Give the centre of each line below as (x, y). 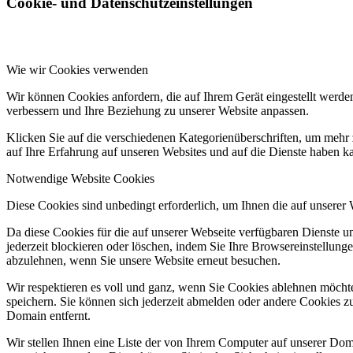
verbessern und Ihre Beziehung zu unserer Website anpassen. (158, 110)
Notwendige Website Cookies (80, 178)
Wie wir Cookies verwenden (77, 69)
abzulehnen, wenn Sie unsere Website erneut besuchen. (143, 260)
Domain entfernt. (48, 315)
